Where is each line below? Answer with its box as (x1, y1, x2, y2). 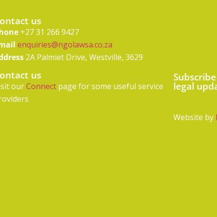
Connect (26, 80, 56, 92)
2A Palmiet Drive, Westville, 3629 (23, 52, 143, 63)
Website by (173, 112, 216, 123)
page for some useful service (56, 80, 163, 92)
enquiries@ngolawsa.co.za (17, 39, 112, 50)
